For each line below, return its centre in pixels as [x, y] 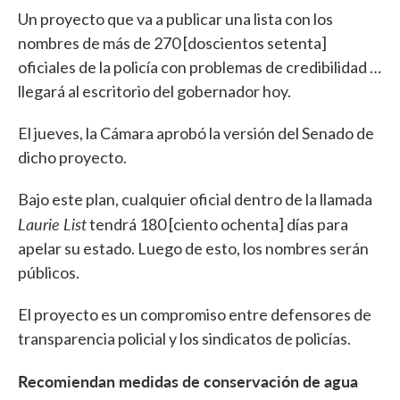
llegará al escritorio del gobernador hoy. [156, 92]
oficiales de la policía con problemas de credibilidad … [200, 67]
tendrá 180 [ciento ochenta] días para [217, 225]
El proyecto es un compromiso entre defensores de [195, 315]
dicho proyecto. [74, 158]
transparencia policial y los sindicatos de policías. [186, 339]
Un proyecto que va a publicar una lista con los [175, 19]
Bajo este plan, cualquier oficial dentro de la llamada [195, 200]
